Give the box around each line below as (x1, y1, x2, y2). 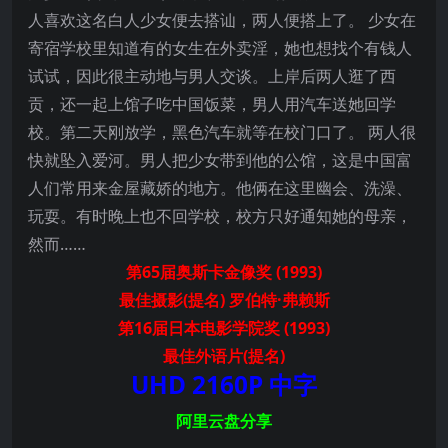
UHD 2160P (131, 368, 263, 402)
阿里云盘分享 (176, 410, 272, 433)
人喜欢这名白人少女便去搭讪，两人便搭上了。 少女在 (28, 9, 416, 32)
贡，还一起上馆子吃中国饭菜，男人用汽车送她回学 (28, 93, 396, 116)
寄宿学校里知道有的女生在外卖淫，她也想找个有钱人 (28, 37, 412, 60)
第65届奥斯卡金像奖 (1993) (126, 261, 322, 284)
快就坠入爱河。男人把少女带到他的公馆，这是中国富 (28, 149, 412, 172)
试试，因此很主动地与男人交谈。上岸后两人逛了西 (28, 65, 396, 88)
